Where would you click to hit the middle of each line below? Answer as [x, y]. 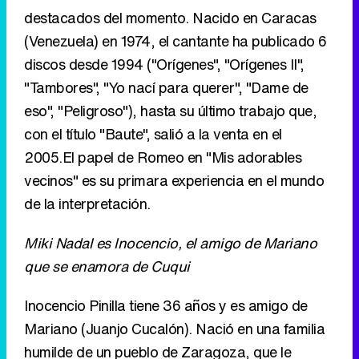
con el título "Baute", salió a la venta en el [153, 134]
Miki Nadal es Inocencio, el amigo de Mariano [170, 243]
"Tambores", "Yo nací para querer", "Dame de [166, 88]
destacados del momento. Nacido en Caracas [170, 18]
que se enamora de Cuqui [107, 266]
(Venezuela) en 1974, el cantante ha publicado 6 [175, 41]
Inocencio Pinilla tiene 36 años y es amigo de [166, 306]
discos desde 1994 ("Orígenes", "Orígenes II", [164, 65]
